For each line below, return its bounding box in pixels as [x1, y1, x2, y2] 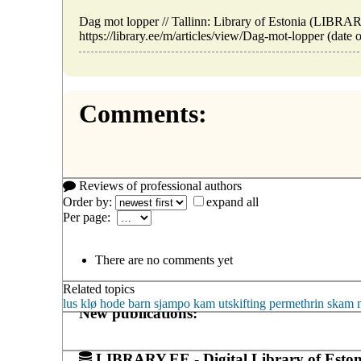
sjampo [154, 296, 190, 310]
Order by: [63, 194, 115, 209]
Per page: [63, 210, 117, 224]
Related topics [63, 281, 135, 296]
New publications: [79, 304, 197, 322]
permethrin [269, 296, 324, 310]
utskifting [218, 296, 266, 310]
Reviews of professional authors [76, 178, 242, 193]
